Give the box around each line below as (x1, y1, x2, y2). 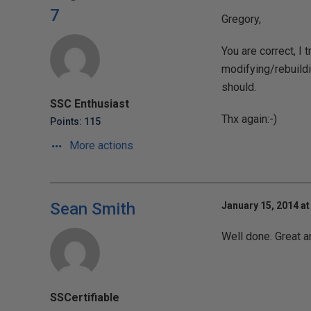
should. (221, 81, 256, 94)
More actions (67, 139, 133, 152)
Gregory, (221, 12, 261, 26)
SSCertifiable (50, 291, 119, 304)
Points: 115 (50, 116, 101, 127)
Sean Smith (50, 199, 135, 219)
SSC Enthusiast (50, 97, 129, 110)
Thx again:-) (221, 112, 277, 126)
